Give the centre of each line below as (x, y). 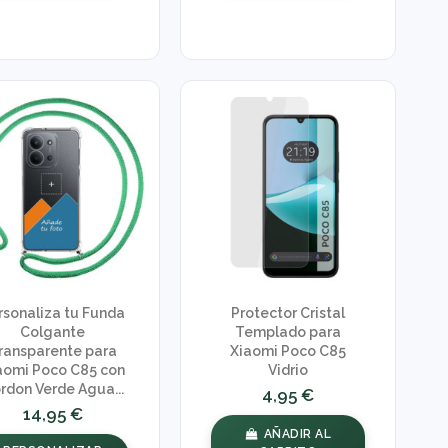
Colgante (53, 332)
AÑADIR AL (297, 433)
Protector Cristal (288, 313)
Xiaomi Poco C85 (288, 351)
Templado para (288, 332)
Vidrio (288, 370)
